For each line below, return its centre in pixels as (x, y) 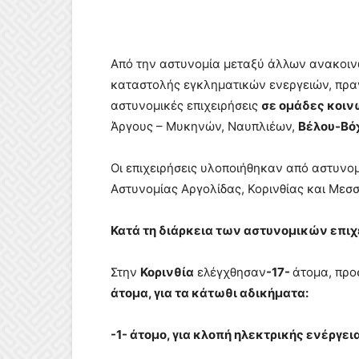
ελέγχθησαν (230, 272)
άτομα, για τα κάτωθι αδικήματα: (210, 293)
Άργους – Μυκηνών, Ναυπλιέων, (204, 126)
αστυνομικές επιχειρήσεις (186, 105)
